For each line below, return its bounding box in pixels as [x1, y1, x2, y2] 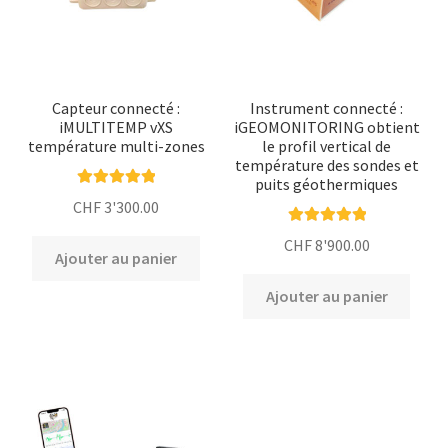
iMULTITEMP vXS [59, 117, 174, 138]
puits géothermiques [255, 174, 399, 195]
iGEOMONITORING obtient [233, 117, 420, 138]
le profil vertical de [262, 136, 392, 157]
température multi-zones [27, 136, 205, 157]
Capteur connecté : [52, 98, 181, 119]
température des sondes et [234, 155, 419, 176]
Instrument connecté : [250, 98, 404, 119]
